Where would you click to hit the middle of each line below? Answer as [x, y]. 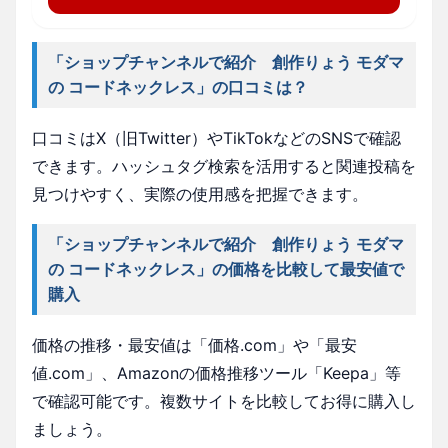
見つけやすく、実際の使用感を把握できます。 [200, 193]
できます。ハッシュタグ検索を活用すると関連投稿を [224, 165]
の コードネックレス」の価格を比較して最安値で [226, 268]
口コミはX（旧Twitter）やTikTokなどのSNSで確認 [216, 137]
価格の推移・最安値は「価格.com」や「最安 [194, 344]
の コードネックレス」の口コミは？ [178, 86]
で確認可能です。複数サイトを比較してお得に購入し [224, 400]
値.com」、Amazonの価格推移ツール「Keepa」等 [216, 372]
